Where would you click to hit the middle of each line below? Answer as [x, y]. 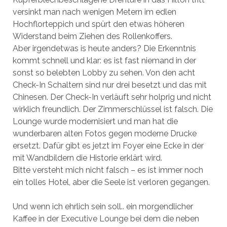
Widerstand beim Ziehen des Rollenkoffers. [92, 36]
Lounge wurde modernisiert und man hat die [95, 121]
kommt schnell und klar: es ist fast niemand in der [104, 61]
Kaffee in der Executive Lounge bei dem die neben [106, 219]
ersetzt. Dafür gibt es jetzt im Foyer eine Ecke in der [108, 146]
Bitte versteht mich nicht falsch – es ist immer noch [108, 170]
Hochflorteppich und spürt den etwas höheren [98, 24]
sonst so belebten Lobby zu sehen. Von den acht [104, 73]
